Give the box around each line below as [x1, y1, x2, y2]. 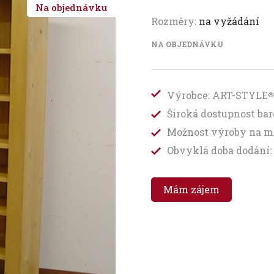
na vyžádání [199, 15, 260, 28]
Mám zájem [163, 183, 220, 196]
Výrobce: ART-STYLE [167, 89, 268, 102]
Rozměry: [151, 15, 199, 28]
